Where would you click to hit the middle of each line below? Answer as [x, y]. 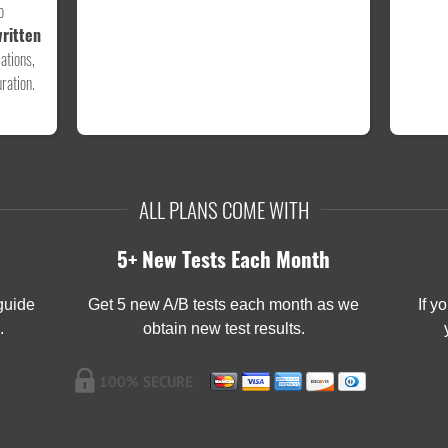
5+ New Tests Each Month [224, 259]
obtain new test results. [223, 329]
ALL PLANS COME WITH [224, 210]
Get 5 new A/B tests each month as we [224, 305]
